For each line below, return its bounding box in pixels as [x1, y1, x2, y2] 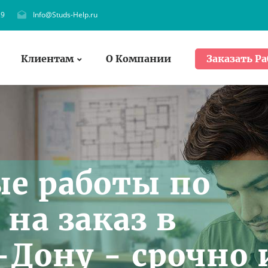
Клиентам [21, 52, 74, 65]
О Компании [106, 52, 171, 65]
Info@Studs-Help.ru [33, 10, 98, 20]
